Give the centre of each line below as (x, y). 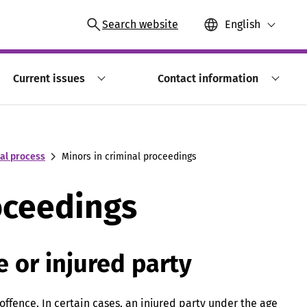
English (243, 24)
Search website (140, 24)
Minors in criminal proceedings (129, 157)
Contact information (208, 78)
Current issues (49, 78)
